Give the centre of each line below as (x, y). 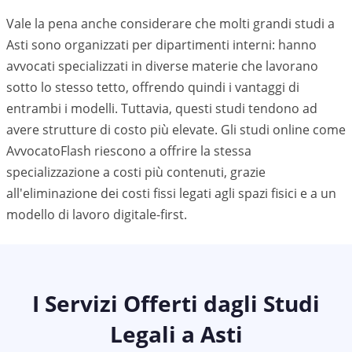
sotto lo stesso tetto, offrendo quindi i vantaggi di (153, 87)
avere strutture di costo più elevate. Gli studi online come (176, 130)
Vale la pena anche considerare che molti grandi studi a (170, 24)
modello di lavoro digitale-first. (97, 214)
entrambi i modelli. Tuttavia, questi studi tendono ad (162, 108)
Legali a (155, 334)
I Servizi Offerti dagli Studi (176, 303)
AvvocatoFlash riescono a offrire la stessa (129, 151)
